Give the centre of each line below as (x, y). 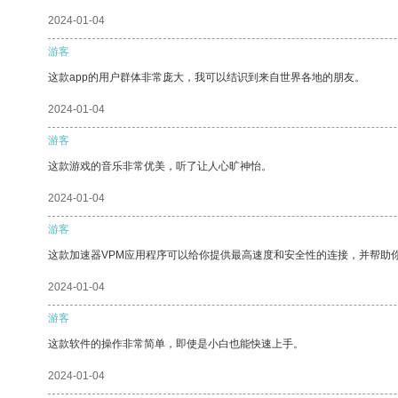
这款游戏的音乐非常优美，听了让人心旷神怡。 (160, 166)
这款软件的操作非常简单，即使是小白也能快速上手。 (176, 343)
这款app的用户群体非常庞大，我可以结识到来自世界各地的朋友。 (207, 77)
